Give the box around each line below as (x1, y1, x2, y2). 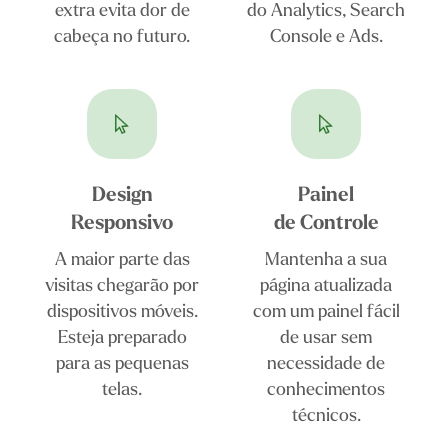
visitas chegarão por (45, 273, 199, 297)
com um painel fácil (252, 299, 400, 323)
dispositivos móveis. (46, 299, 198, 323)
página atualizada (260, 273, 392, 297)
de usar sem (280, 325, 372, 349)
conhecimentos (267, 377, 385, 401)
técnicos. (291, 403, 361, 427)
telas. (102, 377, 142, 401)
